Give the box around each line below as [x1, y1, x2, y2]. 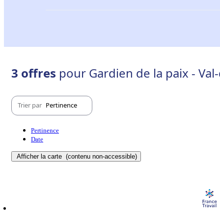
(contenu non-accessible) [64, 152, 137, 160]
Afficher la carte [17, 152, 64, 160]
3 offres [11, 64, 59, 81]
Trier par [18, 101, 43, 110]
